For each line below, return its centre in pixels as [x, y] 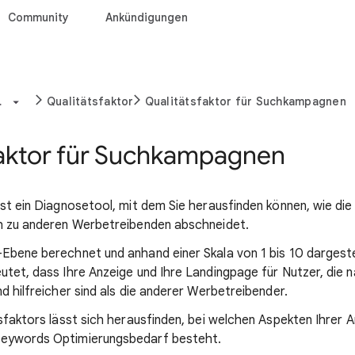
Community [38, 17]
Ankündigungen [147, 17]
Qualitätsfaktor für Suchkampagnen [245, 101]
